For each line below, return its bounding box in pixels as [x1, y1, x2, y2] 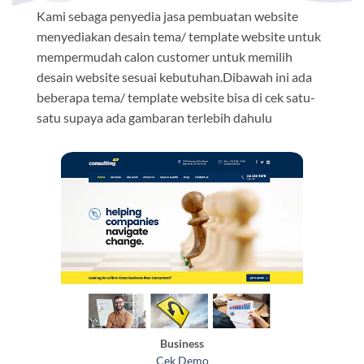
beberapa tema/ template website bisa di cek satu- [37, 89, 315, 106]
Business [160, 337, 204, 351]
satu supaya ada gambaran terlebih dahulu [37, 110, 272, 126]
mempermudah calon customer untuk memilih [37, 49, 292, 65]
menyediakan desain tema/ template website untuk [37, 28, 321, 45]
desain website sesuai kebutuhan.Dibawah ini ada [37, 69, 312, 85]
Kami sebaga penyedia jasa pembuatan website [37, 8, 298, 24]
